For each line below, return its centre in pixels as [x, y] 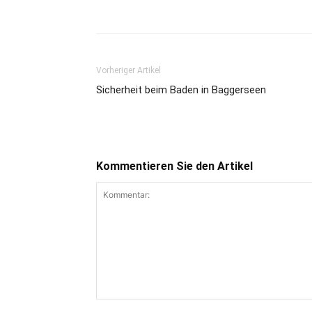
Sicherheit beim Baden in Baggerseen [181, 90]
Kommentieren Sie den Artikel [174, 166]
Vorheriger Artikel [128, 70]
